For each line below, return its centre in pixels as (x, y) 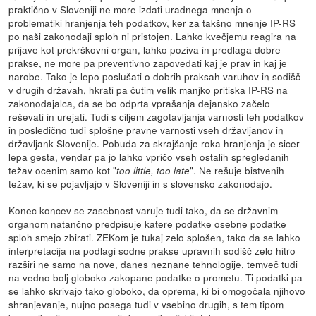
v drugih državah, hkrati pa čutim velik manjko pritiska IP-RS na (148, 89)
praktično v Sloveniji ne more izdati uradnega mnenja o (130, 9)
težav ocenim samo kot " (63, 170)
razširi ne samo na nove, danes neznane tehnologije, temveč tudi (153, 263)
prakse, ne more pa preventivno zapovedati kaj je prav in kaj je (148, 62)
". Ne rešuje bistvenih (237, 170)
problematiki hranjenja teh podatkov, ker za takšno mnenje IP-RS (152, 22)
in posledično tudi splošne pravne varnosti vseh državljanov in (146, 129)
